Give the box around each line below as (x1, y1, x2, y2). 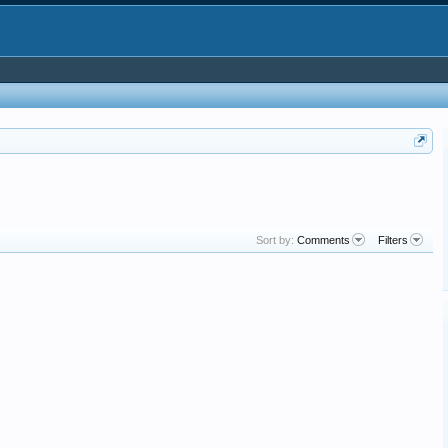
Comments (297, 234, 350, 246)
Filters (378, 234, 408, 246)
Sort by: (256, 234, 294, 246)
